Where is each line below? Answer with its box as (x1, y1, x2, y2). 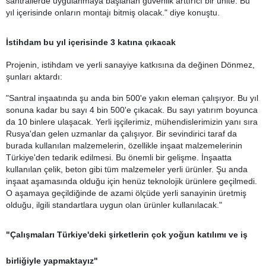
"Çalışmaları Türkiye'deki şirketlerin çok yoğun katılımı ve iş (6, 230, 248, 239)
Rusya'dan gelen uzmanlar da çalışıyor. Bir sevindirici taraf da (6, 129, 237, 138)
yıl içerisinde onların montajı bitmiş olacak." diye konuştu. (6, 8, 220, 17)
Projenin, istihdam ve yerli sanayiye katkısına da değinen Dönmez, (6, 60, 255, 69)
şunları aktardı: (6, 72, 62, 81)
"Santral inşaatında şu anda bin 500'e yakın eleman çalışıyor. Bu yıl (6, 93, 258, 103)
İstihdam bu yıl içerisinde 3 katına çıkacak (6, 37, 176, 47)
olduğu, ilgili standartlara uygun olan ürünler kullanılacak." (6, 200, 222, 210)
